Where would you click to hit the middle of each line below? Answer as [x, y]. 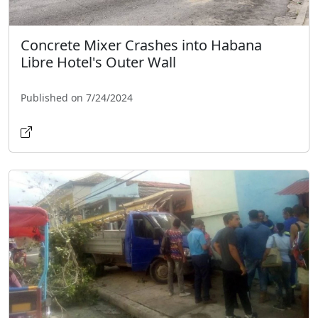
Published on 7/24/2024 [77, 97]
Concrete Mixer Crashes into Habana [141, 45]
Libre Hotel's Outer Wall [98, 62]
